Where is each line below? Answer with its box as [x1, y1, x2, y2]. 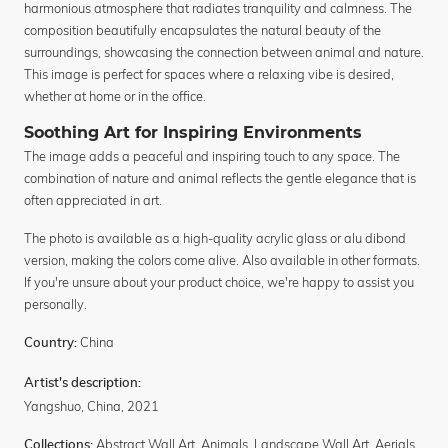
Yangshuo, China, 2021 [24, 398, 159, 415]
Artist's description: [24, 377, 141, 391]
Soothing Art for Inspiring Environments [24, 123, 362, 143]
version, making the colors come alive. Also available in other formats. [24, 252, 420, 269]
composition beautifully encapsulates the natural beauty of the [24, 22, 381, 39]
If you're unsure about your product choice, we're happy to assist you [24, 274, 414, 291]
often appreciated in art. [24, 192, 162, 209]
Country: [24, 337, 77, 351]
